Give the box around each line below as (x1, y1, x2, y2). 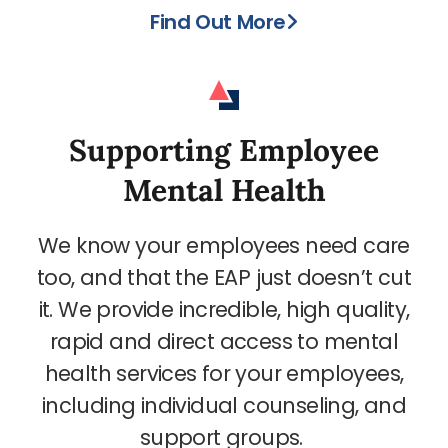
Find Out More (150, 7, 287, 36)
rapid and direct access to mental (49, 326, 399, 356)
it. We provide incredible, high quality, (38, 294, 410, 324)
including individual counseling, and (41, 390, 407, 420)
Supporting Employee (69, 130, 379, 169)
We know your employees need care (38, 230, 410, 260)
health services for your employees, (44, 358, 404, 388)
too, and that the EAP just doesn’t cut (36, 262, 412, 292)
